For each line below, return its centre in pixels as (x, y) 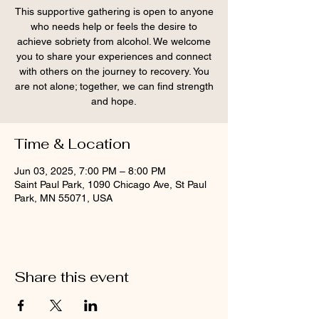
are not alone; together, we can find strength (114, 86)
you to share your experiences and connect (114, 56)
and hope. (114, 101)
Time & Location (72, 144)
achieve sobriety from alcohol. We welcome (114, 41)
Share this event (72, 277)
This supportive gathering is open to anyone (114, 11)
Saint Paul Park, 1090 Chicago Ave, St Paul (110, 184)
